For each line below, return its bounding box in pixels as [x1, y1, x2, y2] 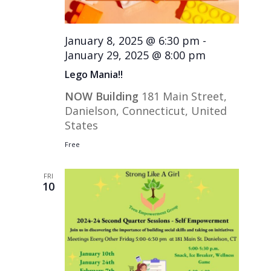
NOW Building [65, 88, 142, 103]
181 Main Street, [142, 88, 227, 103]
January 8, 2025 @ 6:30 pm [65, 33, 200, 48]
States [65, 117, 99, 132]
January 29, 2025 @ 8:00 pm [65, 47, 206, 62]
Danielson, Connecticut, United [65, 103, 227, 118]
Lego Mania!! [65, 67, 123, 81]
